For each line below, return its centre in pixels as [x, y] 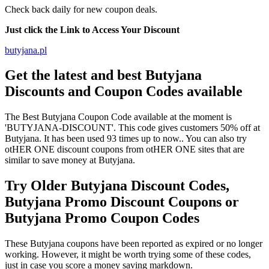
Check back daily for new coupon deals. [81, 9]
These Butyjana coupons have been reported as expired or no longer [134, 244]
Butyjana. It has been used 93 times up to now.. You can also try [126, 139]
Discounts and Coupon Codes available [124, 92]
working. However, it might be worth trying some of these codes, [128, 255]
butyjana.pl [26, 50]
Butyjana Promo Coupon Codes [102, 218]
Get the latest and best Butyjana [103, 75]
